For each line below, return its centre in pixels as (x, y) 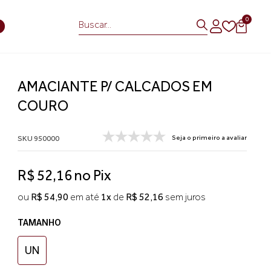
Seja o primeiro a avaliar (209, 138)
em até (84, 197)
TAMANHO (39, 222)
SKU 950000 (38, 138)
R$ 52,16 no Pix (64, 175)
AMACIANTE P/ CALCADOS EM (115, 86)
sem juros (184, 197)
